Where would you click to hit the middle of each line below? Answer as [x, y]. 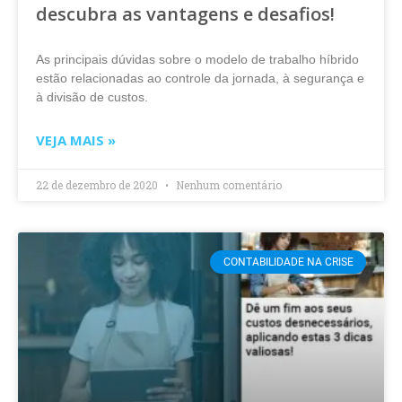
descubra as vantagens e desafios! [185, 14]
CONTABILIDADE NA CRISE [288, 262]
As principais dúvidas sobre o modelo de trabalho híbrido [197, 59]
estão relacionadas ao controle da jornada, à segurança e [200, 78]
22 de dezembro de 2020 [98, 185]
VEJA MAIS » [76, 140]
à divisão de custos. [92, 97]
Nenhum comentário [227, 185]
